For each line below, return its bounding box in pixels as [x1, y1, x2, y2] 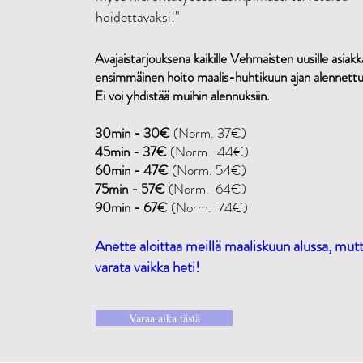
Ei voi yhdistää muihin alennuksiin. [95, 86, 270, 105]
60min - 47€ [95, 160, 169, 180]
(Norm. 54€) [169, 160, 246, 180]
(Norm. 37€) [170, 123, 246, 143]
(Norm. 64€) [165, 179, 246, 199]
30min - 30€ [95, 123, 170, 143]
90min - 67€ [95, 198, 168, 217]
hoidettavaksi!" [96, 6, 179, 28]
